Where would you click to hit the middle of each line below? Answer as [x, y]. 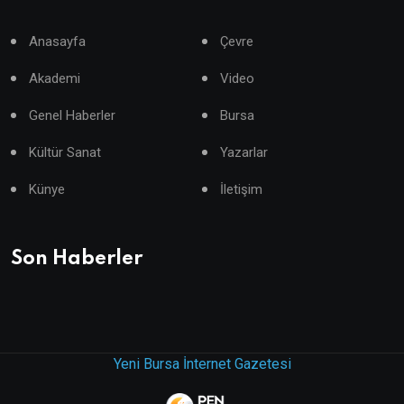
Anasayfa [57, 41]
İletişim [241, 189]
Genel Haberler [72, 115]
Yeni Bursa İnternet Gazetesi [202, 363]
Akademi [55, 78]
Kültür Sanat [65, 152]
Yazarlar [244, 152]
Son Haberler [77, 258]
